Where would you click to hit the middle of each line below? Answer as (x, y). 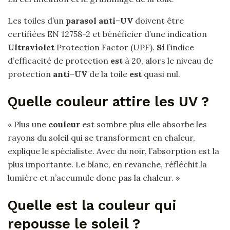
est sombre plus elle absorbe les (143, 124)
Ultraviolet (31, 47)
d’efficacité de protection (59, 61)
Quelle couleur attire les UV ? (108, 101)
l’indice (179, 47)
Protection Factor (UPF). (106, 47)
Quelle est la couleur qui (92, 205)
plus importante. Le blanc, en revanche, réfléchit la (107, 165)
